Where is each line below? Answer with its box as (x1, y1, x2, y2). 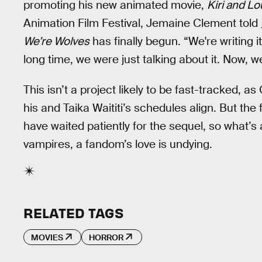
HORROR (89, 232, 124, 243)
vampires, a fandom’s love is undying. (23, 137, 212, 152)
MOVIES (31, 232, 63, 243)
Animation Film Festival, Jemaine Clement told (23, 15, 261, 30)
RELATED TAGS (23, 204, 123, 221)
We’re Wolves (23, 33, 89, 49)
